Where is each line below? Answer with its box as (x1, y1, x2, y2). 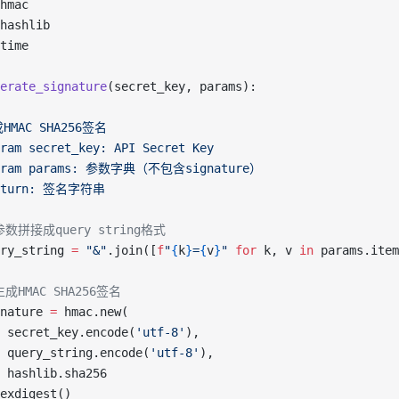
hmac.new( (57, 305, 128, 319)
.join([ (107, 243, 157, 257)
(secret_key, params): (107, 79, 256, 94)
